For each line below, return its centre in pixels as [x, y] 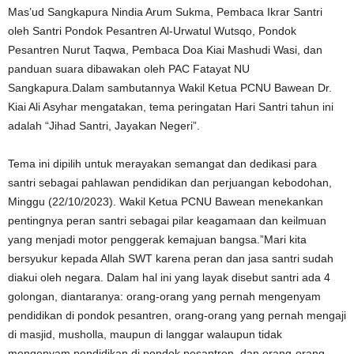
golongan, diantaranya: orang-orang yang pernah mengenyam [164, 296]
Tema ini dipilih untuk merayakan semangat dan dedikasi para [162, 164]
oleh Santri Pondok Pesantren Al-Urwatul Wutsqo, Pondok [152, 31]
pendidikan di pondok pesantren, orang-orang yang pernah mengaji [177, 315]
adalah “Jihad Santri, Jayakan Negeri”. [104, 126]
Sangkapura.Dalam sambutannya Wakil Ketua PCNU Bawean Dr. [170, 88]
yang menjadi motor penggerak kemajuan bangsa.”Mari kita [157, 239]
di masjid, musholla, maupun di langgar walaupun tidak [145, 334]
